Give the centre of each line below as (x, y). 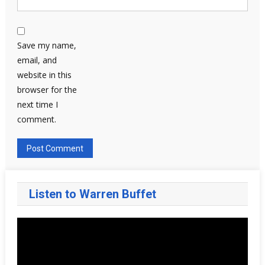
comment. (36, 119)
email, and (37, 60)
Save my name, (46, 45)
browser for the (47, 89)
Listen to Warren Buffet (92, 194)
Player (28, 239)
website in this (44, 75)
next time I (37, 104)
